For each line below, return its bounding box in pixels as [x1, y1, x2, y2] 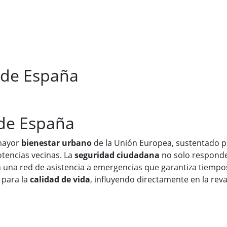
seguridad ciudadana [74, 149, 160, 161]
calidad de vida [30, 174, 90, 185]
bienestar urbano [21, 137, 92, 149]
